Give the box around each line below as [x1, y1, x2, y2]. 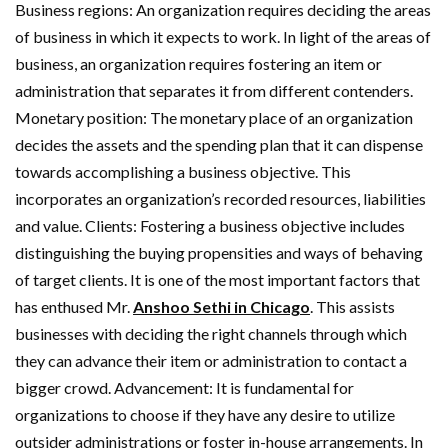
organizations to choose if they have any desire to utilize [15, 404, 395, 424]
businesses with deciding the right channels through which [15, 323, 407, 343]
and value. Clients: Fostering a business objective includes [15, 215, 405, 235]
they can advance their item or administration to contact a [15, 350, 407, 370]
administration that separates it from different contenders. [15, 80, 413, 100]
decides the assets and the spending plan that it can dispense [15, 134, 423, 154]
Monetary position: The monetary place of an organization [15, 107, 413, 127]
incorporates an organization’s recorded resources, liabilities [15, 188, 426, 208]
